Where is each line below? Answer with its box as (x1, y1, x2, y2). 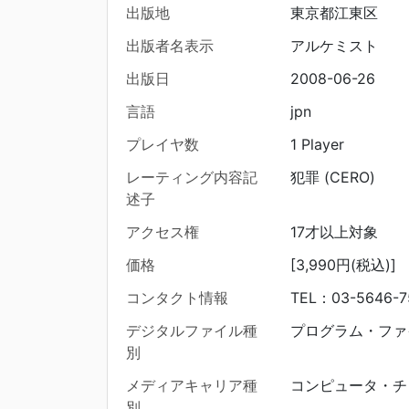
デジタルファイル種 (126, 321, 257, 340)
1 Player (289, 135, 344, 153)
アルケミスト (289, 37, 378, 55)
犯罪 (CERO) (289, 168, 375, 186)
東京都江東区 (289, 4, 378, 22)
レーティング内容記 (126, 168, 257, 186)
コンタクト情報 (126, 288, 228, 307)
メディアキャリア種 (126, 376, 257, 394)
